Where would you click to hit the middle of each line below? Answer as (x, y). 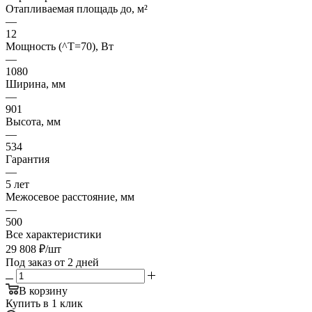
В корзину (43, 290)
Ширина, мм (36, 84)
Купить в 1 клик (44, 303)
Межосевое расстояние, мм (70, 196)
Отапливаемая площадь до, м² (77, 8)
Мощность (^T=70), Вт (60, 46)
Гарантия (28, 159)
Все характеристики (54, 234)
